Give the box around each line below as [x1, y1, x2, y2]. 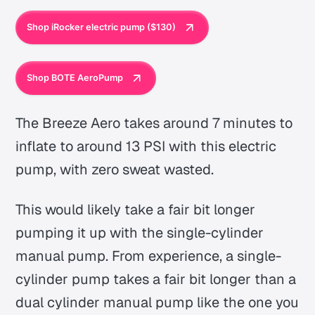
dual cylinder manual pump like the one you [15, 293, 300, 312]
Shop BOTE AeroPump [26, 72, 123, 84]
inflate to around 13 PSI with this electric [15, 137, 277, 156]
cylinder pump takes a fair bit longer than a [15, 270, 297, 289]
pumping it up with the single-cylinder [15, 224, 264, 243]
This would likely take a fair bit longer [15, 200, 256, 219]
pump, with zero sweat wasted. [15, 160, 214, 179]
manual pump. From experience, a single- [15, 247, 282, 266]
